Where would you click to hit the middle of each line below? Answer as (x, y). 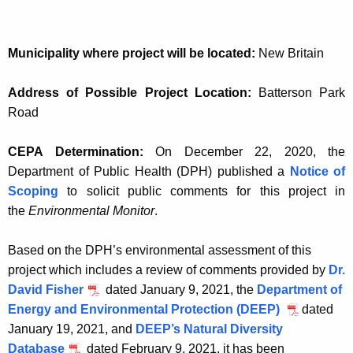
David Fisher (46, 290)
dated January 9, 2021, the (180, 290)
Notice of (317, 172)
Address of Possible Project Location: (130, 93)
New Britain (290, 54)
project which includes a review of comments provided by (168, 270)
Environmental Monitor (91, 211)
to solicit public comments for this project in (206, 191)
